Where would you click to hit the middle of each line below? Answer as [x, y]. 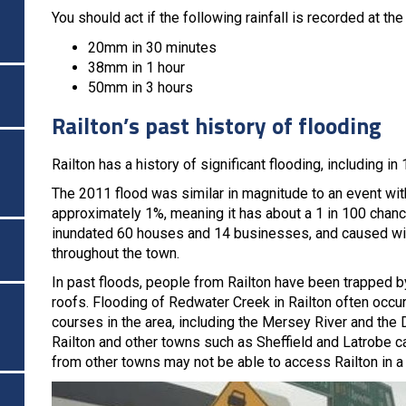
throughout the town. [116, 253]
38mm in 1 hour [136, 67]
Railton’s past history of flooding [217, 126]
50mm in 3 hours [140, 87]
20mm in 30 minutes [152, 47]
